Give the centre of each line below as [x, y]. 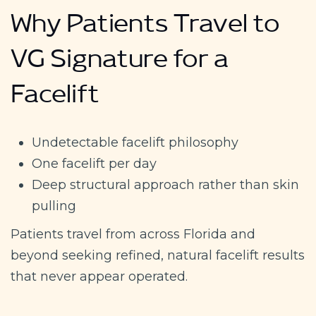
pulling [54, 206]
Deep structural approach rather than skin [165, 184]
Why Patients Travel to [145, 29]
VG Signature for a [120, 65]
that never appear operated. [99, 276]
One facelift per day [94, 163]
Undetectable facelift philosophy [135, 142]
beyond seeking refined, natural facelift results [158, 255]
